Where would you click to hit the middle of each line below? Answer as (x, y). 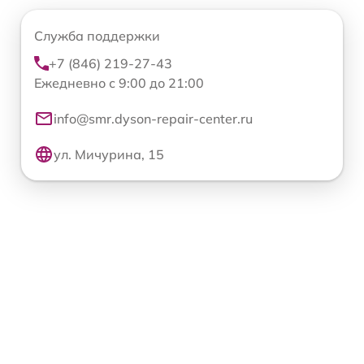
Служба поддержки (97, 36)
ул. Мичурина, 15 (109, 155)
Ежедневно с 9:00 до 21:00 (119, 83)
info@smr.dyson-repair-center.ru (153, 119)
